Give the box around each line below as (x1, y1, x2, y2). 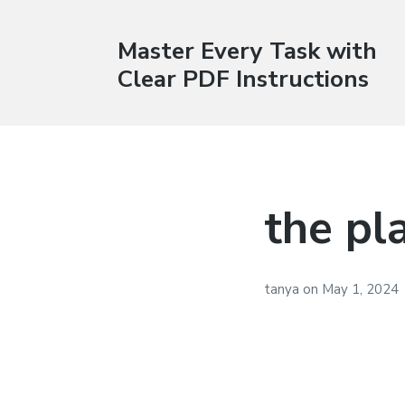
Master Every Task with (117, 34, 377, 67)
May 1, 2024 (322, 279, 400, 298)
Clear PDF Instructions (117, 62, 369, 95)
